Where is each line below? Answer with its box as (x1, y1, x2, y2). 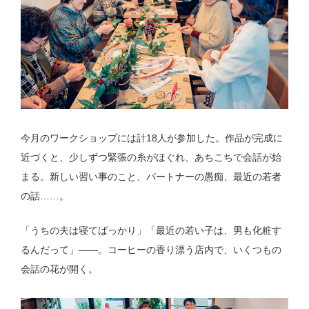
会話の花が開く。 (20, 263, 98, 275)
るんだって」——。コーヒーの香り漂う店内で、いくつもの (20, 244, 281, 256)
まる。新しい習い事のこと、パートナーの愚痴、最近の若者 (20, 170, 281, 182)
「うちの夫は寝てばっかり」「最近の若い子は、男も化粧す (20, 225, 281, 237)
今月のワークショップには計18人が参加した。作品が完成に (20, 132, 283, 143)
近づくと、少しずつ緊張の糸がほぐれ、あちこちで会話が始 (20, 151, 281, 163)
